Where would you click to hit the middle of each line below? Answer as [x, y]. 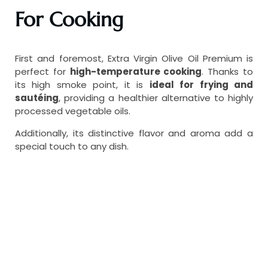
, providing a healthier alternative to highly [156, 98]
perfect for [42, 72]
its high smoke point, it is [82, 85]
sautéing [37, 98]
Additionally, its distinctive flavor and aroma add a [134, 133]
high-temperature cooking [136, 72]
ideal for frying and [201, 85]
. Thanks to [228, 72]
